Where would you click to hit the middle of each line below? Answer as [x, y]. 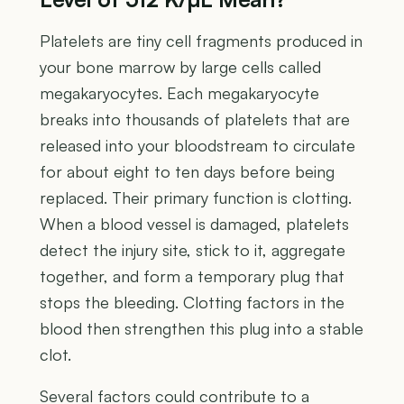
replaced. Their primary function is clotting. [196, 197]
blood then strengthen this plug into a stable [202, 328]
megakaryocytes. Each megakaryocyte [179, 92]
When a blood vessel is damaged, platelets [194, 223]
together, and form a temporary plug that [192, 275]
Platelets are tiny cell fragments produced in [201, 40]
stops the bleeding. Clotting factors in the [192, 302]
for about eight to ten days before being [187, 171]
